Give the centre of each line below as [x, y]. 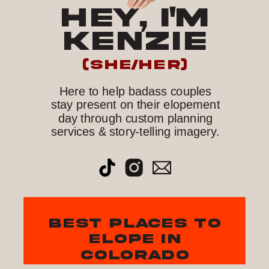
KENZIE [135, 41]
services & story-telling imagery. [135, 131]
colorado [135, 255]
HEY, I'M [135, 18]
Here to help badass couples [135, 91]
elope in [135, 239]
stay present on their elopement [135, 104]
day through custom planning [135, 118]
